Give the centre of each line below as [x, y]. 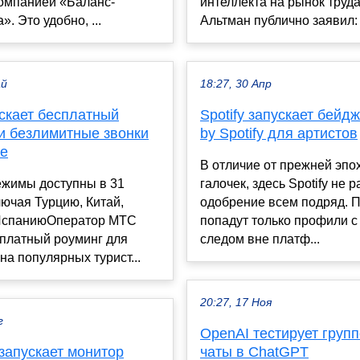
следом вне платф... [260, 239]
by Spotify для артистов [279, 133]
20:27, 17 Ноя [236, 302]
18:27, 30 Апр [236, 84]
